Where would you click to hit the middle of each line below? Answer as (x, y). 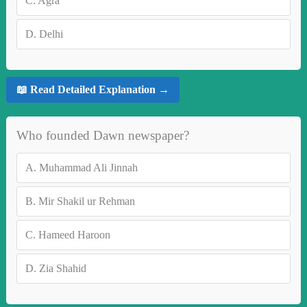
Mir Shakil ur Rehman (86, 201)
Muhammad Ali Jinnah (88, 167)
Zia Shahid (62, 268)
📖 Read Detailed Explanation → (93, 90)
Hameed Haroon (74, 234)
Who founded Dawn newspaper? (102, 135)
